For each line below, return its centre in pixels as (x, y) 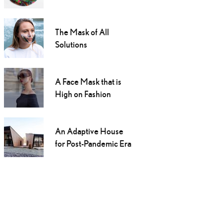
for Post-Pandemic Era (93, 144)
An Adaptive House (89, 131)
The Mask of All (82, 32)
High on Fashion (83, 94)
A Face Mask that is (88, 82)
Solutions (71, 45)
